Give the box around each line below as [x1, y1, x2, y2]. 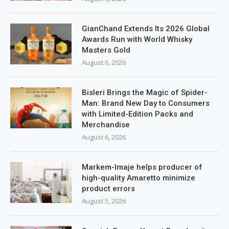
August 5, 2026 [82, 196, 126, 205]
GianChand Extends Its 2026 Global [82, 24, 210, 33]
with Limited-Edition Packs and [82, 109, 193, 119]
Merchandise [82, 120, 130, 129]
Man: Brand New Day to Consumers [82, 98, 210, 108]
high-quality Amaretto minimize [82, 173, 195, 182]
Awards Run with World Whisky [82, 34, 192, 44]
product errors [82, 184, 135, 193]
